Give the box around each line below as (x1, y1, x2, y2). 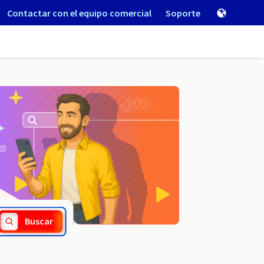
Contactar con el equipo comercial (7, 6, 151, 19)
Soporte (166, 6, 200, 19)
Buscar (25, 215, 54, 227)
